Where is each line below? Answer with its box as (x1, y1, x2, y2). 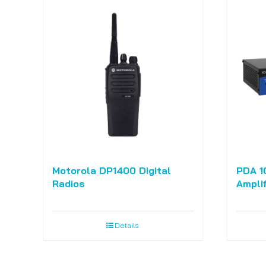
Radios (52, 178, 85, 190)
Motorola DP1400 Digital (52, 164, 171, 177)
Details (115, 221, 140, 230)
